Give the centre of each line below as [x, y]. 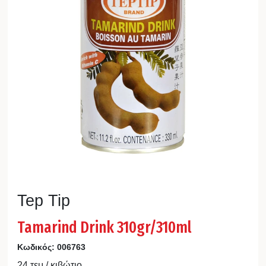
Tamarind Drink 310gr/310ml [104, 226]
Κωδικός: [37, 247]
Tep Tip [43, 200]
